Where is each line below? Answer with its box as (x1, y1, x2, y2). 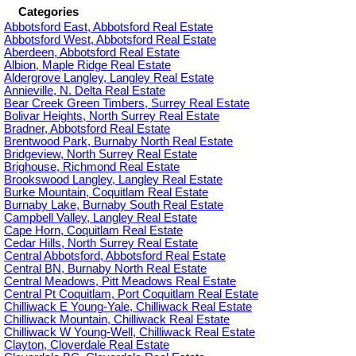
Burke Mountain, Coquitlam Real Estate (4, 185, 208, 199)
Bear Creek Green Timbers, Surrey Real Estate (4, 96, 250, 110)
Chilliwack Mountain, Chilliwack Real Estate (4, 312, 230, 326)
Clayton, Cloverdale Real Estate (4, 338, 169, 351)
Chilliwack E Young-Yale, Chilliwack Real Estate (4, 300, 252, 313)
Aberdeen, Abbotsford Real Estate (4, 45, 180, 59)
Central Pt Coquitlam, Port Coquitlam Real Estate (4, 287, 258, 300)
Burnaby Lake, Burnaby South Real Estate (4, 198, 223, 211)
